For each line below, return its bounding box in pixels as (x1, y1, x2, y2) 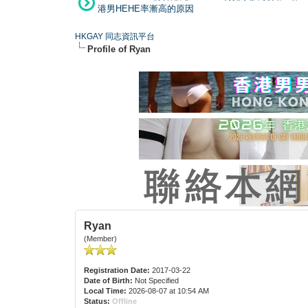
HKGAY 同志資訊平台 (75, 31, 155, 41)
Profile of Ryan (87, 43, 151, 54)
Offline (112, 296, 137, 305)
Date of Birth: (84, 276, 133, 285)
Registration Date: (84, 265, 151, 274)
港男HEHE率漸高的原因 (98, 3, 194, 14)
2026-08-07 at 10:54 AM (126, 286, 210, 295)
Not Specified (133, 276, 181, 285)
